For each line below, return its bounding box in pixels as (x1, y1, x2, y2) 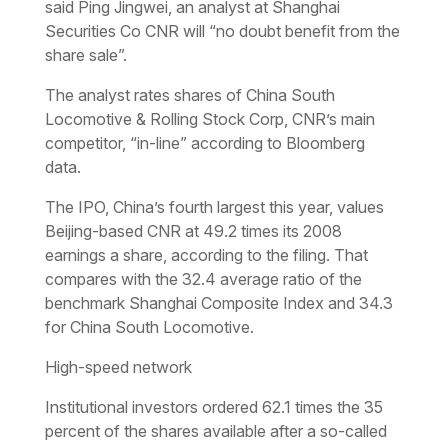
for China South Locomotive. (44, 316, 254, 337)
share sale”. (44, 44, 127, 65)
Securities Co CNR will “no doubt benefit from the (44, 20, 400, 41)
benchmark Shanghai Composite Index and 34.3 (44, 292, 393, 313)
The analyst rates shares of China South (44, 84, 335, 105)
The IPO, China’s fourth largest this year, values (44, 196, 384, 217)
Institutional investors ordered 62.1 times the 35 (44, 396, 383, 417)
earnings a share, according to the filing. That (44, 244, 368, 265)
